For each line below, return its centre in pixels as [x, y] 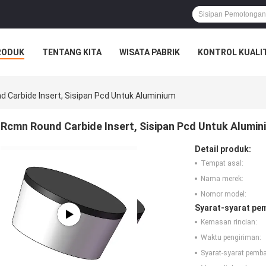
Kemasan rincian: [229, 222]
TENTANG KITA [72, 52]
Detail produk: [223, 149]
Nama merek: [222, 179]
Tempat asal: [222, 164]
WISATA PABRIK [150, 52]
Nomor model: [224, 194]
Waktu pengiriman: [231, 238]
